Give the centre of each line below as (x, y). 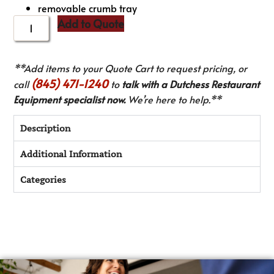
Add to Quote (91, 24)
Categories (43, 180)
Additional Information (71, 154)
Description (46, 128)
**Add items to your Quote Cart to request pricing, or (131, 68)
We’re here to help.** (174, 99)
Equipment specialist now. (70, 99)
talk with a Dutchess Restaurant (191, 84)
